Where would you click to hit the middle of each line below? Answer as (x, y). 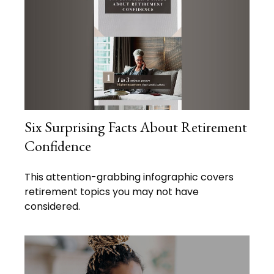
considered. (52, 207)
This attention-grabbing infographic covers (129, 177)
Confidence (58, 146)
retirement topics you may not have (112, 192)
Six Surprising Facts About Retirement (136, 127)
